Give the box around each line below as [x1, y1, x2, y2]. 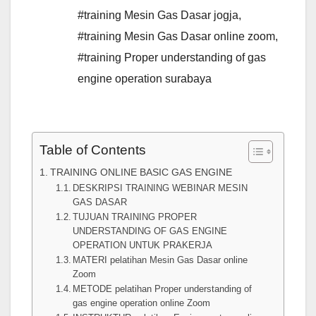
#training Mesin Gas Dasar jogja [78, 9, 238, 22]
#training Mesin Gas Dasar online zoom [78, 30, 275, 43]
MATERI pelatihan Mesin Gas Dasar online [73, 255, 248, 266]
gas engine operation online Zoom [73, 298, 211, 309]
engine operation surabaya [78, 73, 212, 85]
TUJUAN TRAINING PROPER [73, 212, 197, 223]
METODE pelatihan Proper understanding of [73, 284, 253, 295]
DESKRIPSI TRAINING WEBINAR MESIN [73, 183, 248, 194]
